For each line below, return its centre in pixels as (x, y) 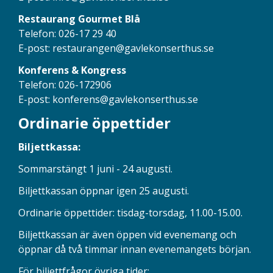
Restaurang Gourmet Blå (79, 19)
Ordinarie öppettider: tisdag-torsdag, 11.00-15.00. (132, 212)
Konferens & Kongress (72, 70)
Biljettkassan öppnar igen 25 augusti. (104, 190)
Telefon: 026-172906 (65, 84)
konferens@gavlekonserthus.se (125, 99)
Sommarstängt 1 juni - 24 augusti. (95, 168)
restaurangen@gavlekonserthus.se (133, 48)
